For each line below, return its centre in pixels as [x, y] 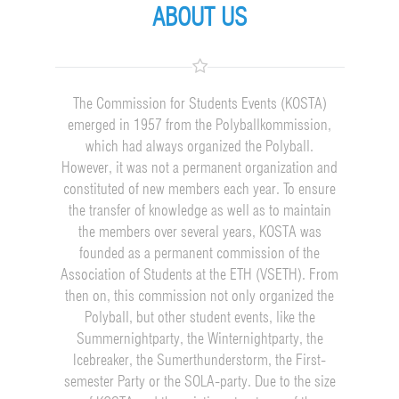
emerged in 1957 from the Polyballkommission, [199, 125]
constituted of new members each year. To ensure [199, 189]
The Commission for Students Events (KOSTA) [199, 103]
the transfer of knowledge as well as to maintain [199, 210]
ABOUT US [199, 17]
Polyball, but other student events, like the [199, 317]
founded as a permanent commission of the [199, 253]
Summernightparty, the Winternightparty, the [199, 338]
